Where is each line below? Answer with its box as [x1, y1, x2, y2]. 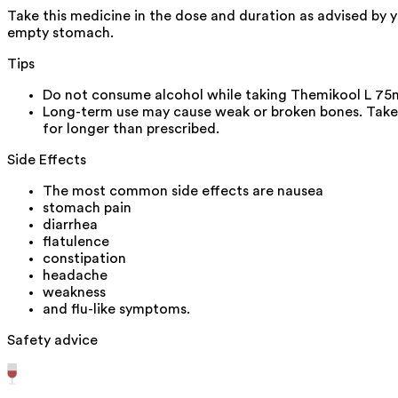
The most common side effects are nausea [43, 184, 323, 199]
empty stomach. [7, 26, 114, 41]
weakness [43, 285, 106, 300]
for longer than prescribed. [43, 122, 219, 137]
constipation [43, 251, 126, 267]
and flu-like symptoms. [43, 302, 190, 317]
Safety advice [7, 333, 98, 348]
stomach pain [43, 201, 131, 216]
